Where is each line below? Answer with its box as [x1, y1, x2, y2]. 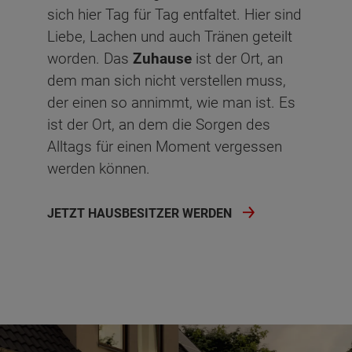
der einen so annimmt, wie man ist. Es [47, 93, 295, 112]
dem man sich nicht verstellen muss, [47, 71, 286, 90]
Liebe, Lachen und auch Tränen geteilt [47, 27, 292, 46]
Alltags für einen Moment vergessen [47, 137, 282, 156]
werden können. [47, 159, 150, 178]
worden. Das [47, 49, 133, 68]
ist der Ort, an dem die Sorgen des [47, 115, 270, 134]
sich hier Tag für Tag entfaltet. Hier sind [47, 5, 302, 24]
